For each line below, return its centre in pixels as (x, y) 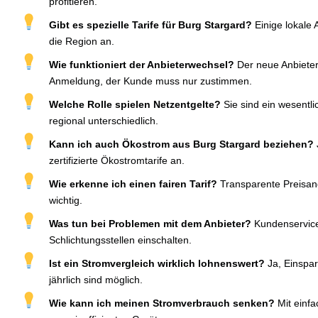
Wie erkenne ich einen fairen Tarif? (133, 184)
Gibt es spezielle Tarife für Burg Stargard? (150, 25)
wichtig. (66, 200)
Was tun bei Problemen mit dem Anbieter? (150, 224)
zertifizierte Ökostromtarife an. (117, 160)
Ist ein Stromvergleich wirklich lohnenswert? (157, 263)
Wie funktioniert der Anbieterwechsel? (142, 65)
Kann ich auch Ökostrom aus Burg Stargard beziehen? (181, 144)
